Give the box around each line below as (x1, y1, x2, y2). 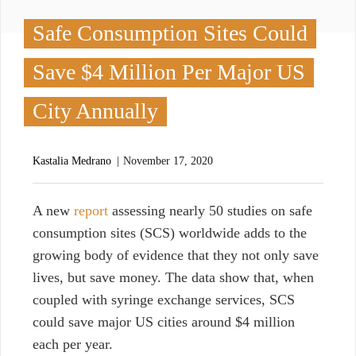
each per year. (33, 336, 113, 353)
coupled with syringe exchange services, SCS (33, 292, 295, 308)
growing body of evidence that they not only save (33, 247, 319, 264)
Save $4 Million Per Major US (33, 60, 305, 85)
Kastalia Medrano (33, 155, 111, 168)
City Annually (33, 99, 158, 124)
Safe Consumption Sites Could (33, 21, 308, 46)
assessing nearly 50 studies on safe (108, 203, 312, 219)
